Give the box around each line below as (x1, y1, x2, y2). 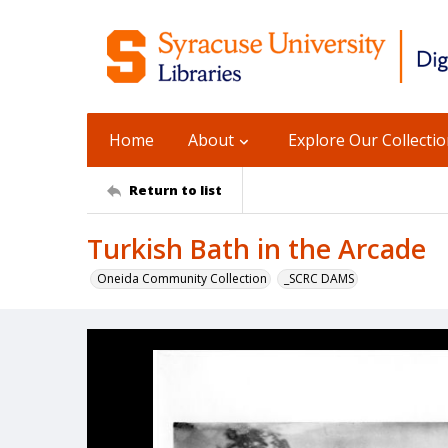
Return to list (129, 180, 222, 199)
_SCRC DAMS (284, 270, 354, 287)
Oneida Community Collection (97, 270, 267, 287)
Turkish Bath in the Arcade (87, 231, 426, 267)
